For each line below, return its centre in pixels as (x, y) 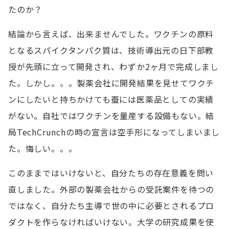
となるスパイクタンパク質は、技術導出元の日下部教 (111, 50)
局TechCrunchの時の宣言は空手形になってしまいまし (114, 132)
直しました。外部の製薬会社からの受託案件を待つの (111, 189)
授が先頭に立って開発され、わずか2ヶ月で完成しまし (113, 66)
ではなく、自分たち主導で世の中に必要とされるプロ (111, 205)
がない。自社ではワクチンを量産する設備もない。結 (111, 116)
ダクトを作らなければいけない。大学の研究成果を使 (111, 222)
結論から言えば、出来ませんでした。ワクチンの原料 (111, 34)
